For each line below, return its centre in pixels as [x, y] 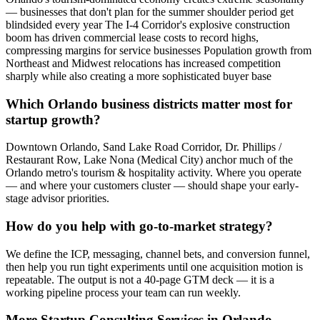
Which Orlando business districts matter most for [149, 104]
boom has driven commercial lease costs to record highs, [132, 37]
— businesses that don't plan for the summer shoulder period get [150, 11]
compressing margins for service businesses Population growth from [159, 50]
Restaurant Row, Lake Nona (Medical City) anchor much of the [149, 160]
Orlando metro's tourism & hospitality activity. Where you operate [154, 173]
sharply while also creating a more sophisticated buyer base [139, 76]
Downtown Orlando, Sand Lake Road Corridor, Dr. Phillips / [144, 147]
